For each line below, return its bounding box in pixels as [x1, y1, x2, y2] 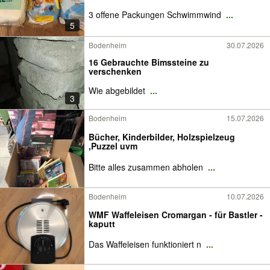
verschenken [89, 65, 142, 77]
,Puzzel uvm [89, 140, 137, 152]
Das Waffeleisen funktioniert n [89, 237, 204, 250]
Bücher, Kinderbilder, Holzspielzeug [89, 131, 235, 143]
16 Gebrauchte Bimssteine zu [89, 56, 209, 68]
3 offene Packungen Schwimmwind [89, 8, 224, 20]
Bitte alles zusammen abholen [89, 161, 206, 173]
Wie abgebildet [89, 84, 148, 96]
